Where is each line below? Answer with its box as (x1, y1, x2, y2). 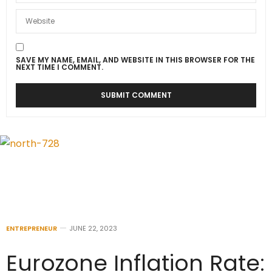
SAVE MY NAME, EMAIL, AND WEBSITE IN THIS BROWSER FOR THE (16, 55, 255, 65)
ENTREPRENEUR (6, 223, 57, 234)
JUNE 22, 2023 (69, 223, 117, 234)
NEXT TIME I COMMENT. (16, 62, 103, 72)
